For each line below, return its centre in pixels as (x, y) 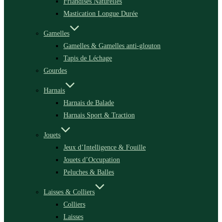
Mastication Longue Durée (101, 13)
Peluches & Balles (89, 172)
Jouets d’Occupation (92, 159)
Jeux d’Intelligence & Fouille (105, 147)
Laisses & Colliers (69, 192)
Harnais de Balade (89, 102)
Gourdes (55, 70)
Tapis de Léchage (88, 58)
